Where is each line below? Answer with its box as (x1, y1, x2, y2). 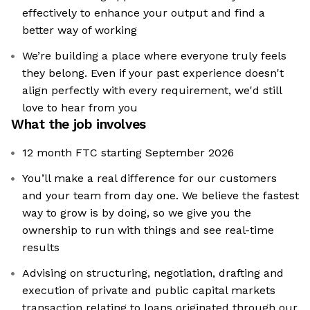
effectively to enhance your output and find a (22, 6, 265, 20)
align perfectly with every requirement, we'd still (22, 84, 282, 98)
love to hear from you (22, 101, 138, 115)
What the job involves (11, 116, 146, 133)
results (22, 241, 60, 255)
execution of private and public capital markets (22, 284, 275, 298)
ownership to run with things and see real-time (22, 224, 274, 237)
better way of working (22, 24, 137, 37)
